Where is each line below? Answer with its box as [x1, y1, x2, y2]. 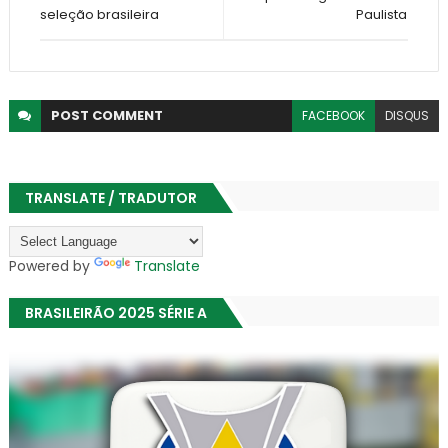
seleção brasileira [39, 4, 159, 24]
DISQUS [385, 106, 430, 124]
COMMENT [91, 105, 163, 125]
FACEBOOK [302, 106, 366, 124]
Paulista [356, 4, 408, 24]
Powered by [8, 255, 94, 276]
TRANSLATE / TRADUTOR [24, 187, 197, 208]
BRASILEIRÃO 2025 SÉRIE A [24, 302, 207, 323]
